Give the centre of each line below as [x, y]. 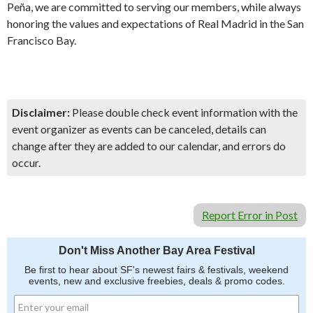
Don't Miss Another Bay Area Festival [156, 250]
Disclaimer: [41, 112]
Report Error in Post [250, 215]
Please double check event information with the [184, 112]
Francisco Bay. [42, 40]
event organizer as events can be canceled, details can [139, 129]
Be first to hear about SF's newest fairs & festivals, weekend [156, 270]
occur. [26, 162]
